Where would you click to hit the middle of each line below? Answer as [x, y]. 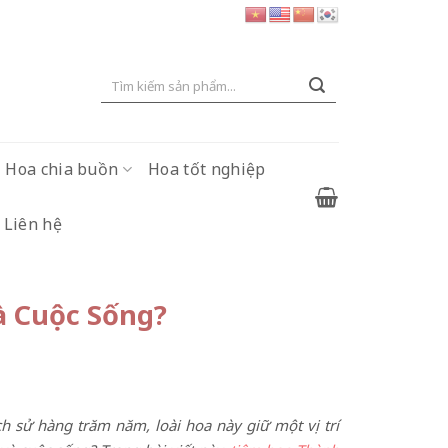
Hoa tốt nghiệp [206, 169]
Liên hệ [33, 224]
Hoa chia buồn [62, 169]
